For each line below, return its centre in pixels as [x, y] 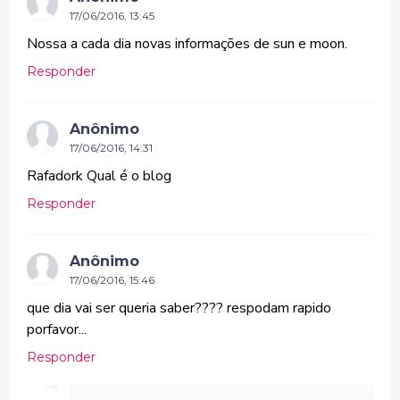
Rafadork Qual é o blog [99, 175]
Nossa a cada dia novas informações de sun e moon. [187, 43]
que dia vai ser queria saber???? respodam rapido [179, 308]
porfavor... [57, 329]
